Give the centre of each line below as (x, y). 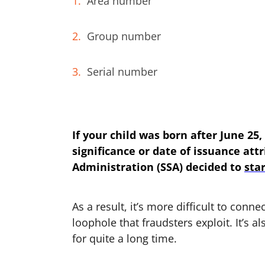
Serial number (122, 72)
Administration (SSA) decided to (158, 167)
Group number (124, 36)
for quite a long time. (124, 238)
